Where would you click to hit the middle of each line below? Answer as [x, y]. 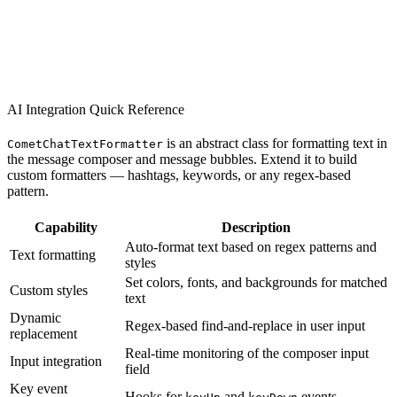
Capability [66, 227]
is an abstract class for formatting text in [275, 143]
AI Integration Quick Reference [96, 109]
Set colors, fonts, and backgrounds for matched [256, 282]
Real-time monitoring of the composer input [247, 353]
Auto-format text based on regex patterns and [251, 246]
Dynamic [35, 317]
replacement [43, 333]
